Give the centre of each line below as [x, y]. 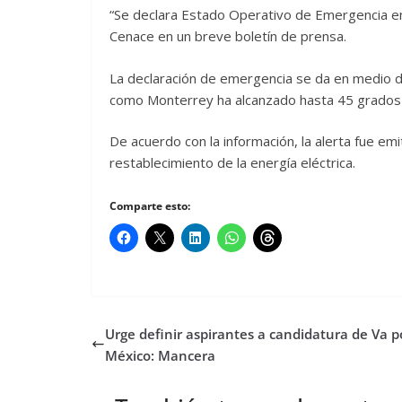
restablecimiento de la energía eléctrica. [232, 163]
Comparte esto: [150, 205]
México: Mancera [160, 355]
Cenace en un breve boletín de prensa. [228, 36]
